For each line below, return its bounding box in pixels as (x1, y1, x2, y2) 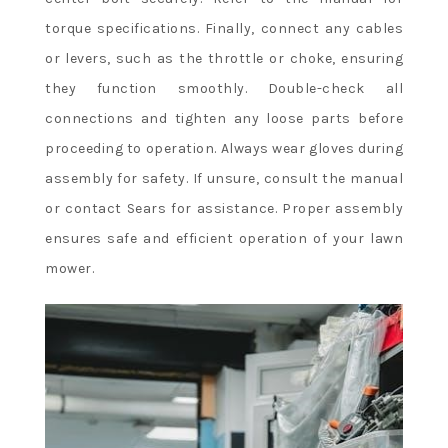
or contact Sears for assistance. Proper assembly (45, 199, 403, 217)
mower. (45, 259, 94, 277)
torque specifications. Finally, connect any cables (45, 19, 403, 37)
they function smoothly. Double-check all (45, 79, 403, 97)
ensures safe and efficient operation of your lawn (45, 229, 403, 247)
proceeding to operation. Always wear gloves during (45, 139, 403, 157)
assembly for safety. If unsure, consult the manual (45, 169, 403, 187)
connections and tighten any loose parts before (45, 109, 403, 127)
